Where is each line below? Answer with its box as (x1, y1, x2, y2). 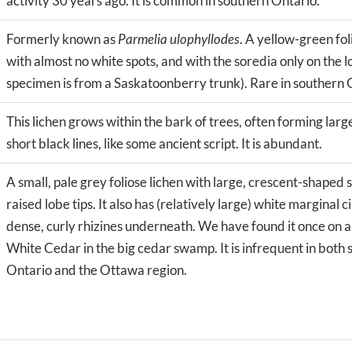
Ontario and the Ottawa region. (6, 261, 187, 278)
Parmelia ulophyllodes (118, 30, 240, 47)
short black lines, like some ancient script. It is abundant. (6, 134, 322, 152)
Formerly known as (6, 30, 118, 47)
